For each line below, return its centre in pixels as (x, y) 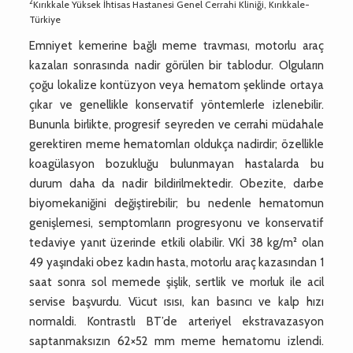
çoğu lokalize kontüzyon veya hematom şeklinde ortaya (176, 85)
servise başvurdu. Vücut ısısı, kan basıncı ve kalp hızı (176, 301)
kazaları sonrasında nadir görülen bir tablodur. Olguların (176, 65)
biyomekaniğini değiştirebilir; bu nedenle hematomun (176, 203)
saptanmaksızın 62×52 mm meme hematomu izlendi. (176, 341)
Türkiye (45, 19)
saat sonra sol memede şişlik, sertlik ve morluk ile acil (176, 282)
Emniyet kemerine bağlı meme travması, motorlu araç (176, 45)
